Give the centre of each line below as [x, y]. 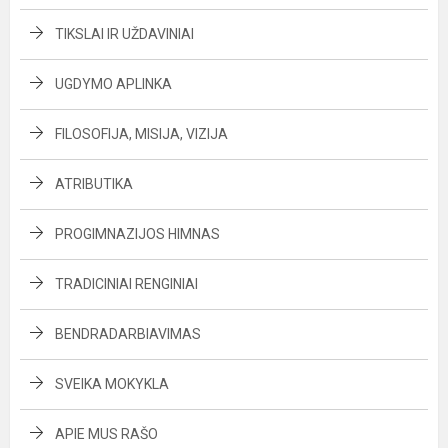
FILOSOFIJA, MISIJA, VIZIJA [141, 134]
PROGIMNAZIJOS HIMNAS [137, 234]
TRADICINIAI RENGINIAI [126, 284]
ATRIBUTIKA [94, 184]
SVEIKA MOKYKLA [112, 384]
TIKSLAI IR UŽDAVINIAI [124, 34]
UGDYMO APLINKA [113, 84]
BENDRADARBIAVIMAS [128, 334]
